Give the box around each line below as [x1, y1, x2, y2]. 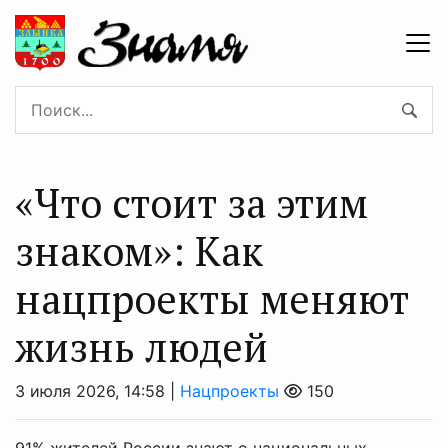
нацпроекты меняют [15, 271, 409, 325]
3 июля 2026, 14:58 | [15, 380, 180, 401]
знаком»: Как [15, 223, 263, 277]
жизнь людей [15, 319, 268, 373]
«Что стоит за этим [15, 175, 368, 229]
